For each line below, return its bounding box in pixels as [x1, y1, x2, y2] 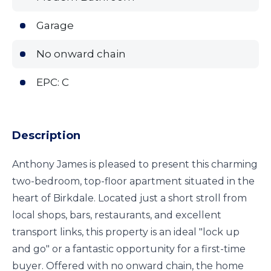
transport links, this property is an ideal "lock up [12, 226, 240, 238]
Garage [36, 19, 74, 32]
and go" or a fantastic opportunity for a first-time [12, 243, 246, 255]
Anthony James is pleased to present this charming [12, 158, 258, 171]
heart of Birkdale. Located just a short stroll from [12, 192, 247, 204]
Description [12, 129, 80, 143]
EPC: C [36, 76, 69, 89]
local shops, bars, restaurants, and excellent [12, 209, 221, 221]
